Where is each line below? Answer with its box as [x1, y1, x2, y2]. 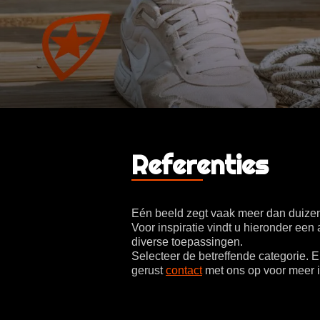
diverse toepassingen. [131, 235, 243, 248]
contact [166, 264, 202, 276]
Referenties [131, 149, 269, 181]
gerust [131, 264, 166, 276]
